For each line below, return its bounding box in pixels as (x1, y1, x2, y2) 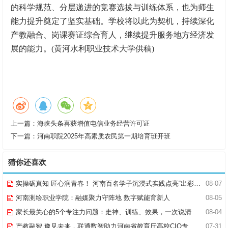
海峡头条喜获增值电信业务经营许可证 (37, 120, 150, 128)
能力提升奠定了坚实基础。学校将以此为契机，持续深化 (11, 16, 214, 25)
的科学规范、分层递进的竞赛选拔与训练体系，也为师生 (11, 3, 214, 12)
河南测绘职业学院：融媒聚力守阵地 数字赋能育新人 (14, 194, 170, 202)
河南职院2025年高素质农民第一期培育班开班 (37, 132, 170, 140)
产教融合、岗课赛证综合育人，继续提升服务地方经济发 (11, 30, 214, 39)
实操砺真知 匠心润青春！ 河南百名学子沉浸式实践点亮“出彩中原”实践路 (14, 180, 194, 188)
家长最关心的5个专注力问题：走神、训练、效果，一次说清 (14, 208, 191, 216)
